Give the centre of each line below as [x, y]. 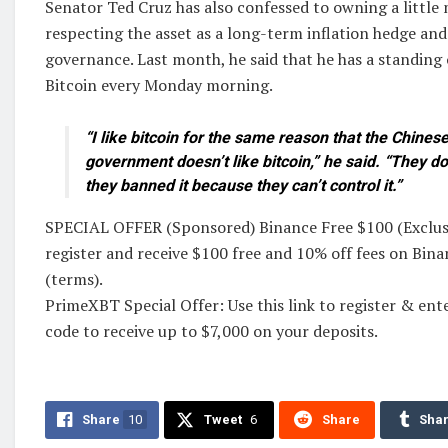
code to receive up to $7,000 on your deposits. [211, 330]
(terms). [74, 278]
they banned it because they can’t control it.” [243, 185]
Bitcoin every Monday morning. [159, 84]
